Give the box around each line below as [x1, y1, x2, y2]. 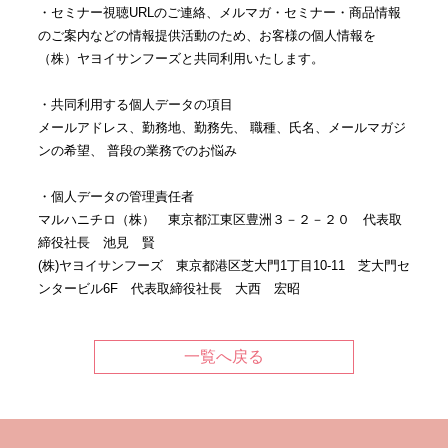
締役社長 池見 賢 [37, 234, 155, 250]
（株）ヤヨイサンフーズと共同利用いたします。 [37, 50, 324, 66]
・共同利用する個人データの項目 [37, 96, 233, 112]
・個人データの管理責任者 [37, 188, 194, 204]
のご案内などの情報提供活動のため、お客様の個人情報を [37, 27, 376, 43]
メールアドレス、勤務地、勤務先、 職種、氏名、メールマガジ [37, 119, 406, 135]
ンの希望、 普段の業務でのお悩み [37, 142, 237, 158]
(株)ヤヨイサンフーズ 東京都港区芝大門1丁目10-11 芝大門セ [37, 257, 410, 273]
